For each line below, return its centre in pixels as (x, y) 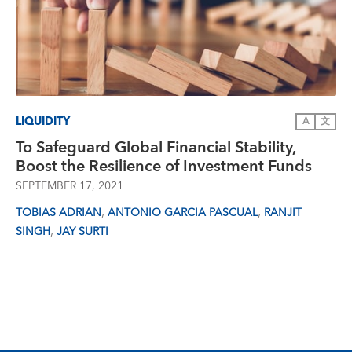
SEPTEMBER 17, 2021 (70, 186)
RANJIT (283, 213)
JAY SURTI (82, 232)
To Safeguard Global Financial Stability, (156, 148)
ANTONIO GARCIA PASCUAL (183, 213)
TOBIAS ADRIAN (59, 213)
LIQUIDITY (43, 121)
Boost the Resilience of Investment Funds (164, 167)
